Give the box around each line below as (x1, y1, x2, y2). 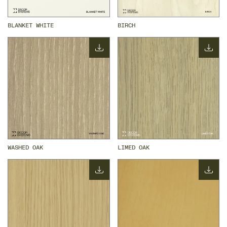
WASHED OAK (8, 143, 43, 152)
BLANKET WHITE (8, 21, 54, 30)
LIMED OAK (117, 143, 149, 152)
